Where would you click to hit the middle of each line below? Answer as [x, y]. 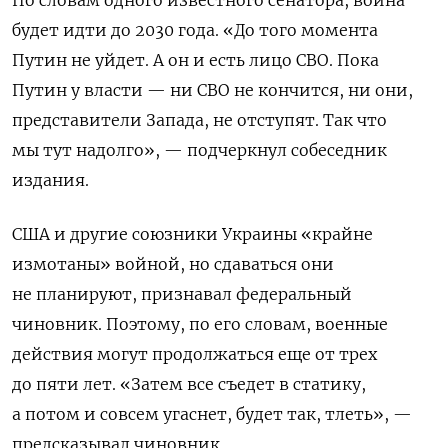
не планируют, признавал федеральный [182, 294]
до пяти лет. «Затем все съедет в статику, [189, 384]
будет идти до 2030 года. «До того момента [195, 30]
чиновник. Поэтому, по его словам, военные [200, 324]
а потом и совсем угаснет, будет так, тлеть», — [212, 414]
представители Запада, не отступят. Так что [199, 120]
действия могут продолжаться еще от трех [194, 354]
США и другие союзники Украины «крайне [192, 234]
